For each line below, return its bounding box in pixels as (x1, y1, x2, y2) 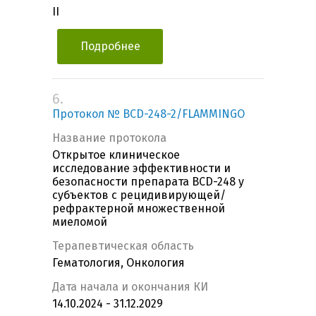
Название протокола (52, 131, 166, 145)
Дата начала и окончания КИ (52, 280, 208, 294)
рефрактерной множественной (52, 202, 225, 216)
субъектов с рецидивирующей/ (52, 188, 226, 202)
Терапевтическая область (52, 239, 194, 253)
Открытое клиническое (52, 148, 180, 162)
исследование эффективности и (52, 162, 231, 176)
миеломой (52, 215, 107, 229)
